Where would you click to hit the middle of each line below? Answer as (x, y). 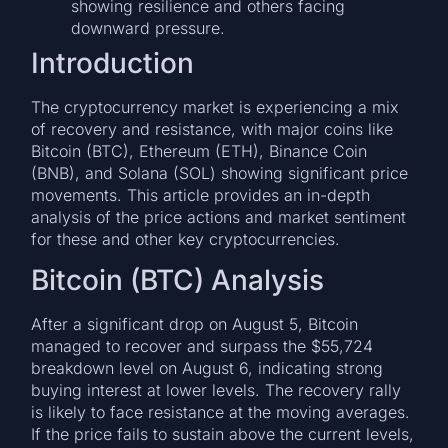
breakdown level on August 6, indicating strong (207, 368)
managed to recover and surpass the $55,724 (202, 346)
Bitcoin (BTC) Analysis (178, 280)
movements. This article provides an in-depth (201, 194)
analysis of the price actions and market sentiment (219, 216)
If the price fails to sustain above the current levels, (223, 434)
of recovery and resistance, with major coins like (212, 128)
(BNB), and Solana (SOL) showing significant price (220, 172)
